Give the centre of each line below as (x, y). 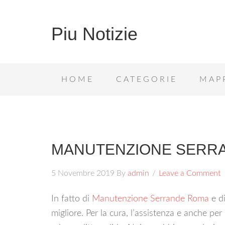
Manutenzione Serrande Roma (150, 199)
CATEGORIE (147, 79)
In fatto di (72, 199)
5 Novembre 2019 (83, 173)
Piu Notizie (94, 34)
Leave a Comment (190, 173)
